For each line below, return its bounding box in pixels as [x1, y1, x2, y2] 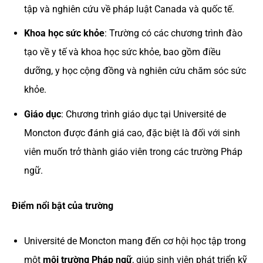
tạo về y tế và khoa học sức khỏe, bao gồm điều [23, 46, 221, 58]
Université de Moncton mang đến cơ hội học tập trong [23, 235, 246, 247]
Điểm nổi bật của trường [12, 200, 113, 211]
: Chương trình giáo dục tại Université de [60, 108, 226, 120]
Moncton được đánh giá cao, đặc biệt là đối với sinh [23, 127, 240, 139]
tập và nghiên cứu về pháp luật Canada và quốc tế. [23, 3, 234, 15]
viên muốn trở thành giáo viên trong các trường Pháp [23, 146, 242, 157]
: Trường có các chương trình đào [104, 28, 242, 39]
